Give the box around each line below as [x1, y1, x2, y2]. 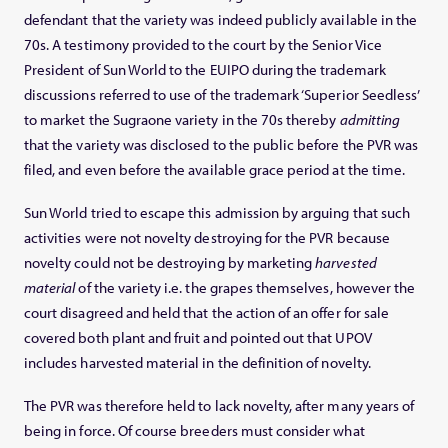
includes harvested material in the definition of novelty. [24, 353, 371, 373]
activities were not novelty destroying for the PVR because [24, 228, 390, 248]
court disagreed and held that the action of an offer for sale [24, 303, 390, 323]
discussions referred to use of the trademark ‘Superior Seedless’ [24, 85, 420, 105]
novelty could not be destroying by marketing [24, 253, 316, 273]
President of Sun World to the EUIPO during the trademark [24, 60, 386, 80]
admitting [339, 110, 400, 130]
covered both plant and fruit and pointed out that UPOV [24, 328, 372, 348]
